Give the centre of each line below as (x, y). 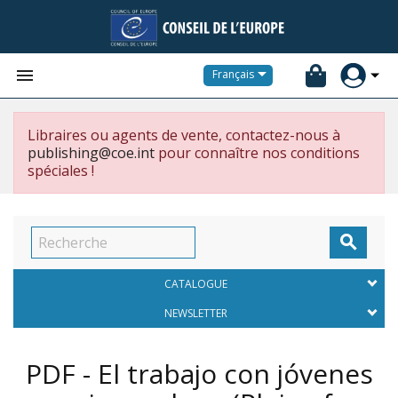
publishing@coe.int (91, 153)
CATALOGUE (195, 284)
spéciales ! (61, 171)
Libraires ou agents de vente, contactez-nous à (184, 135)
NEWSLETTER (195, 313)
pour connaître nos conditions (257, 153)
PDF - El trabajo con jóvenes (199, 374)
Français (233, 75)
